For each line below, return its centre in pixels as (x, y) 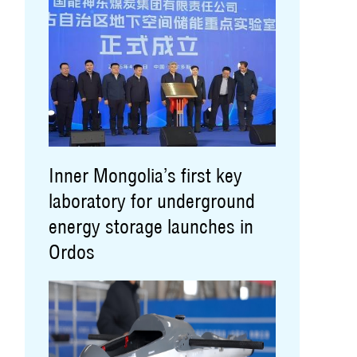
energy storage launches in (151, 226)
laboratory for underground (152, 201)
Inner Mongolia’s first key (145, 175)
